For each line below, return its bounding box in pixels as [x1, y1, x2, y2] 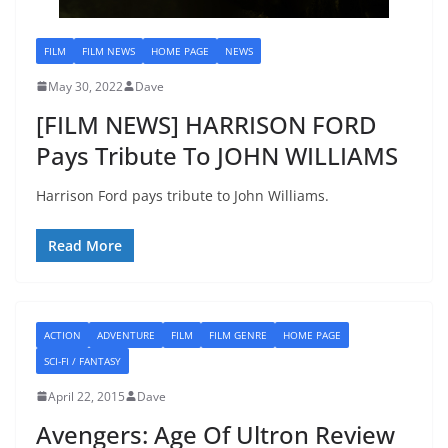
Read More [48, 235, 122, 255]
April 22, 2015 [48, 387, 125, 405]
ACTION [44, 327, 81, 342]
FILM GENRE [209, 327, 267, 342]
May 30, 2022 [48, 77, 123, 95]
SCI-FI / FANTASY [44, 353, 121, 368]
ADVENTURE [97, 327, 155, 342]
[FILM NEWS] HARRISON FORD [36, 107, 377, 141]
